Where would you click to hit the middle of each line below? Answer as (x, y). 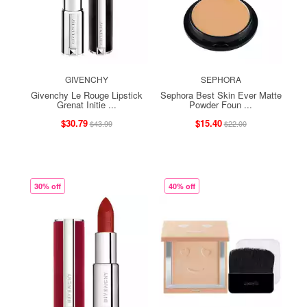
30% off (48, 186)
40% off (182, 186)
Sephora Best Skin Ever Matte (221, 95)
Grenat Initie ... (86, 104)
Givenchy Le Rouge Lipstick (86, 95)
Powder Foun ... (221, 104)
